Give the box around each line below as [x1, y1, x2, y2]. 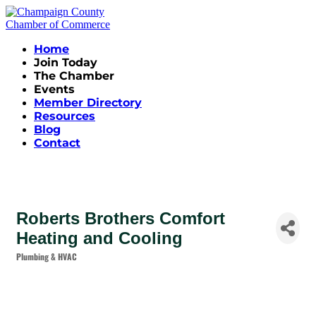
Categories [16, 259, 60, 269]
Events [34, 83, 75, 96]
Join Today [34, 56, 97, 69]
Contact [34, 136, 80, 150]
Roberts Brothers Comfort [16, 208, 225, 228]
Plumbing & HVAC [16, 250, 77, 262]
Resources [34, 109, 95, 123]
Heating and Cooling [16, 228, 183, 248]
